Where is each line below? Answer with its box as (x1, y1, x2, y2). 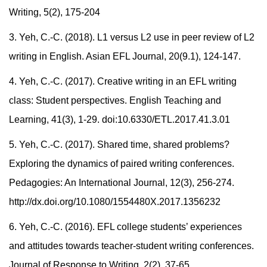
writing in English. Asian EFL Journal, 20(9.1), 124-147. (9, 51, 241, 62)
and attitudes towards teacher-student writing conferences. (9, 241, 254, 252)
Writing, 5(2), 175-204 (9, 7, 100, 18)
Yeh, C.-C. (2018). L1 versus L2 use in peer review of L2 (19, 32, 254, 43)
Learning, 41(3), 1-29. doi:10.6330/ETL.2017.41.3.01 (9, 114, 230, 125)
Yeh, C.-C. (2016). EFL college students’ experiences (17, 222, 242, 232)
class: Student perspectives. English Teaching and (9, 95, 221, 106)
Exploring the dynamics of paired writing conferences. (9, 159, 234, 169)
